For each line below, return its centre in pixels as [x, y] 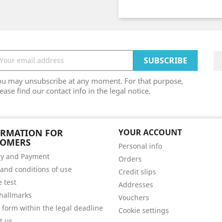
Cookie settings [144, 210]
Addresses [136, 184]
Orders [130, 159]
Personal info [140, 146]
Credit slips [137, 171]
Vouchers [134, 197]
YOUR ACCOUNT [150, 132]
